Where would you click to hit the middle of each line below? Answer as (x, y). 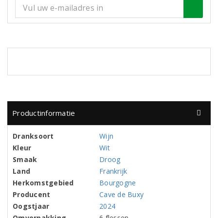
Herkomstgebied (43, 183)
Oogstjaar (31, 206)
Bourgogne (118, 183)
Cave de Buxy (122, 194)
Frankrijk (113, 171)
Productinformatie (44, 113)
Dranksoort (33, 136)
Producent (32, 194)
